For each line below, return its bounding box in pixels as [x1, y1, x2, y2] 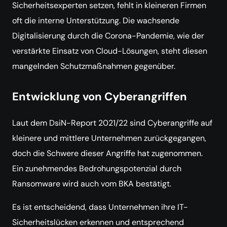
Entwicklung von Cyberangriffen [12, 89, 187, 104]
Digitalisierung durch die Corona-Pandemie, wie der [12, 30, 204, 41]
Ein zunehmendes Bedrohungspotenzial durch [12, 163, 181, 174]
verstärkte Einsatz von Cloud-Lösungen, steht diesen [12, 46, 207, 56]
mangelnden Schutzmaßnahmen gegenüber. [12, 61, 175, 71]
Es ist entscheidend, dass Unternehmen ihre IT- [12, 202, 188, 212]
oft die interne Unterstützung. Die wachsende [12, 15, 179, 26]
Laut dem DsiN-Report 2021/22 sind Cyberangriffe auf [12, 118, 212, 128]
